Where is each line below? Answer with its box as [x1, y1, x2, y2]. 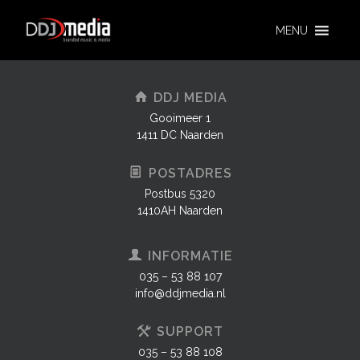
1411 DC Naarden [137, 129, 223, 141]
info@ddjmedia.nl [134, 287, 226, 300]
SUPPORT [157, 324, 223, 339]
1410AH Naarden [137, 204, 223, 217]
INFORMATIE [147, 248, 233, 264]
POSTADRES [148, 166, 232, 181]
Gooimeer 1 [149, 112, 211, 125]
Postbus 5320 [145, 187, 215, 200]
